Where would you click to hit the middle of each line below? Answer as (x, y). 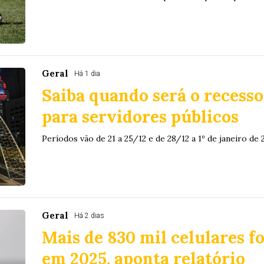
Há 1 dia (87, 74)
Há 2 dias (89, 216)
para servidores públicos (140, 117)
